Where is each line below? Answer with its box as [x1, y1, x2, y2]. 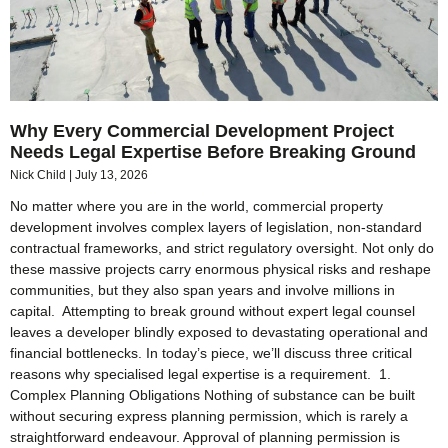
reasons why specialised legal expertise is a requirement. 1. [10, 365, 391, 382]
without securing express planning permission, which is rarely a [10, 407, 408, 424]
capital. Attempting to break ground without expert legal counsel [10, 302, 415, 319]
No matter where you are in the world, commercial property [10, 197, 383, 214]
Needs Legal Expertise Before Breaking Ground [10, 141, 416, 162]
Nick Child [10, 167, 69, 182]
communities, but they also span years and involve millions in [10, 281, 395, 298]
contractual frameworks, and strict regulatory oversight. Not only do [10, 239, 434, 256]
